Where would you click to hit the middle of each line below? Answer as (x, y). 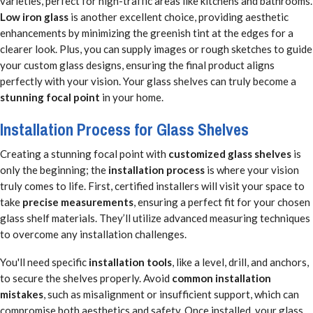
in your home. (132, 97)
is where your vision (252, 169)
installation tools (130, 262)
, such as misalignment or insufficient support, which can (171, 294)
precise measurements (78, 202)
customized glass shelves (230, 153)
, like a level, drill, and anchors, (240, 262)
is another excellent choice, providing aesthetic (179, 17)
